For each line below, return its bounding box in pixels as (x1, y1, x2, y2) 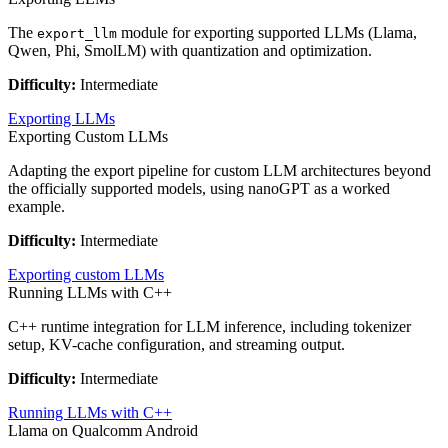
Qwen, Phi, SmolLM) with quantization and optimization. (8, 42, 372, 60)
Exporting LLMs (8, 110, 115, 128)
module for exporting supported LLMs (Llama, (117, 24, 417, 42)
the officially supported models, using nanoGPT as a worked (8, 180, 390, 198)
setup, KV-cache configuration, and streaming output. (8, 336, 345, 354)
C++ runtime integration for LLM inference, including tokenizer (8, 318, 411, 336)
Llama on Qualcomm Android (8, 422, 198, 440)
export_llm (37, 26, 117, 42)
